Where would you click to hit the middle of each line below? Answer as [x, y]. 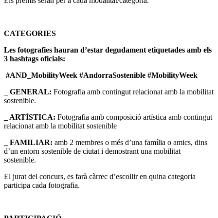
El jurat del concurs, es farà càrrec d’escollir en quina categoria [100, 177]
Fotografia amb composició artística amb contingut [134, 117]
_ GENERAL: [28, 92]
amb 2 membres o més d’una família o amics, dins [130, 143]
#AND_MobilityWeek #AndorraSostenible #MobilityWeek [101, 75]
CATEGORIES [30, 34]
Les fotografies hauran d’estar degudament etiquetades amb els [108, 50]
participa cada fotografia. [42, 185]
